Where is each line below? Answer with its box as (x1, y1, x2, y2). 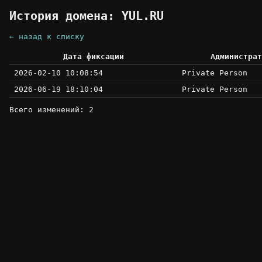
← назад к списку (9, 32, 84, 42)
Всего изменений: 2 (9, 105, 94, 115)
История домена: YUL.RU (9, 9, 164, 23)
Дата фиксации (63, 52, 124, 61)
